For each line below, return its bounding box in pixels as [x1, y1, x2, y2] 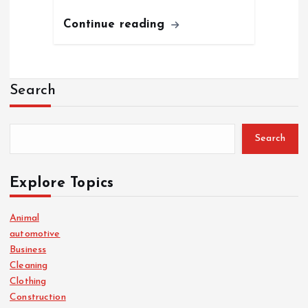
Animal [10, 212, 39, 223]
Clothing [10, 276, 47, 287]
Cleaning [10, 260, 48, 271]
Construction [10, 291, 66, 302]
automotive [10, 228, 60, 239]
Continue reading [63, 18, 169, 30]
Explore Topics [10, 175, 114, 190]
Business [10, 244, 47, 255]
